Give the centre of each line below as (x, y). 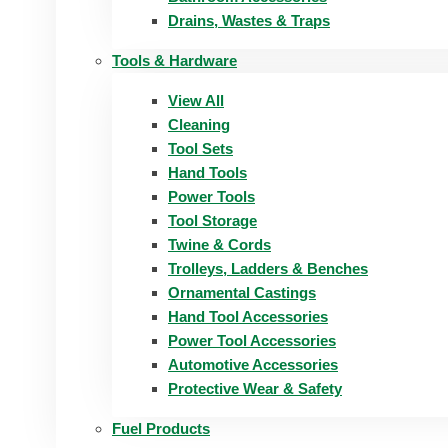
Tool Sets (200, 148)
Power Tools (211, 196)
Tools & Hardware (174, 60)
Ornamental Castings (242, 292)
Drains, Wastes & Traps (249, 20)
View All (196, 100)
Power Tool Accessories (252, 340)
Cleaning (199, 124)
